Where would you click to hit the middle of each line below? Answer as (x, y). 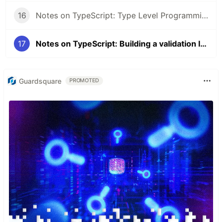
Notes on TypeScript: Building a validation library (203, 44)
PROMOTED (84, 81)
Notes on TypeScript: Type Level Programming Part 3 (205, 15)
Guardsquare (40, 81)
